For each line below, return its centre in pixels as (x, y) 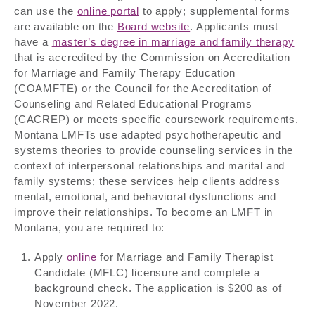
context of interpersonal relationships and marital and (150, 166)
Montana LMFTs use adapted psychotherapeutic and (148, 135)
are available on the (66, 27)
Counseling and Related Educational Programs (133, 104)
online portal (108, 11)
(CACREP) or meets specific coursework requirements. (156, 120)
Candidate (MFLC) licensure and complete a (147, 273)
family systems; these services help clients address (147, 181)
